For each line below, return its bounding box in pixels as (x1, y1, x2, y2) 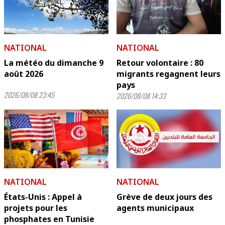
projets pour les (4, 202, 67, 213)
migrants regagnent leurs (117, 68, 220, 79)
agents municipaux (117, 202, 194, 213)
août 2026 (4, 68, 43, 79)
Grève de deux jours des (117, 191, 212, 202)
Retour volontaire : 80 (117, 57, 203, 68)
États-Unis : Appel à (4, 191, 82, 202)
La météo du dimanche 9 (4, 57, 103, 68)
